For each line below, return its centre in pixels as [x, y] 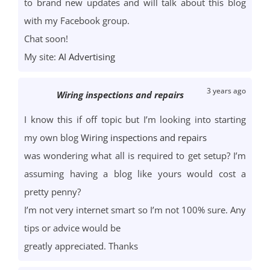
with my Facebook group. [77, 21]
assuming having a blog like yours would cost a [135, 174]
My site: [41, 57]
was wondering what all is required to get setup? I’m [135, 156]
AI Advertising [87, 57]
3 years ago [226, 91]
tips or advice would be [72, 228]
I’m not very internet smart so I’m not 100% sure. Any [135, 210]
